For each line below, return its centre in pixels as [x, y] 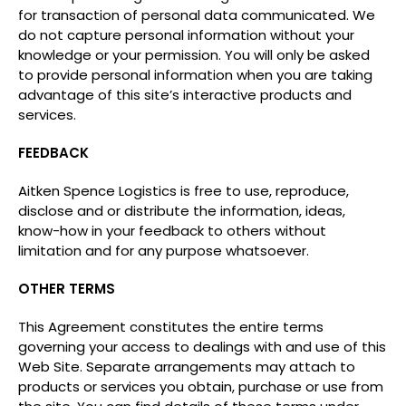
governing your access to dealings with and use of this [202, 347]
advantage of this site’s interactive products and [185, 95]
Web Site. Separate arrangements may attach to [187, 367]
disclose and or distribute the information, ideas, [182, 211]
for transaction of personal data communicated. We [197, 15]
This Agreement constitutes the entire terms [171, 327]
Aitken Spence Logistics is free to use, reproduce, [184, 191]
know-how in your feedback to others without [172, 231]
